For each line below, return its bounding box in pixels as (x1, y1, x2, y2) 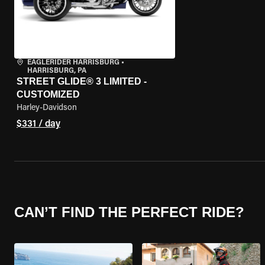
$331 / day (17, 119, 60, 129)
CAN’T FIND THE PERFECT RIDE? (14, 203, 244, 220)
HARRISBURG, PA (27, 67, 86, 75)
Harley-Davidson (17, 104, 77, 112)
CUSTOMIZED (17, 89, 80, 99)
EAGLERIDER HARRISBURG (27, 59, 119, 66)
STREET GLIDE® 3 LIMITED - (17, 76, 147, 86)
